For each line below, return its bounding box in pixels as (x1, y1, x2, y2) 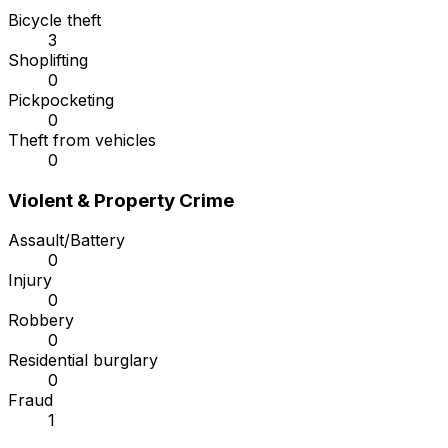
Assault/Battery (8, 230, 125, 251)
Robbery (8, 310, 74, 331)
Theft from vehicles (8, 130, 156, 151)
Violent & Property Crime (8, 188, 234, 212)
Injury (8, 270, 52, 291)
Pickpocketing (8, 90, 114, 111)
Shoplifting (8, 50, 88, 71)
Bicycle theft (8, 10, 101, 31)
